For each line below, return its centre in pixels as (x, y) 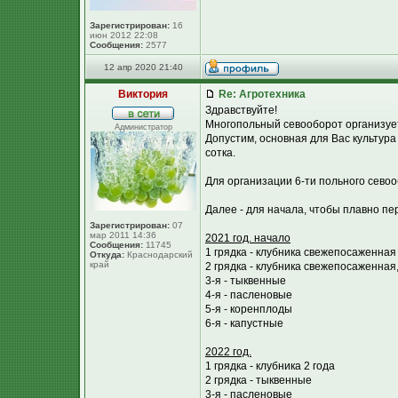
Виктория (143, 94)
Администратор (143, 127)
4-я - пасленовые (249, 295)
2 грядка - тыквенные (259, 380)
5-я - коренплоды (249, 309)
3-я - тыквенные (246, 281)
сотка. (220, 153)
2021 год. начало (248, 238)
